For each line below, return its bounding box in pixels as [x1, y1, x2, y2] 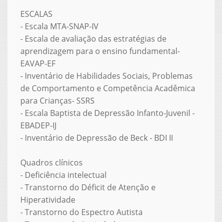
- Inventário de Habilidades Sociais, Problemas [20, 70, 193, 81]
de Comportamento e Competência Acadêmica [20, 82, 195, 94]
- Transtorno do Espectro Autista [20, 206, 143, 218]
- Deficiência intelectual [20, 169, 107, 180]
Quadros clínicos [20, 157, 83, 168]
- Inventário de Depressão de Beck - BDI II [20, 132, 173, 143]
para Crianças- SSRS [20, 95, 95, 106]
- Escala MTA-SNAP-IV [20, 20, 99, 32]
